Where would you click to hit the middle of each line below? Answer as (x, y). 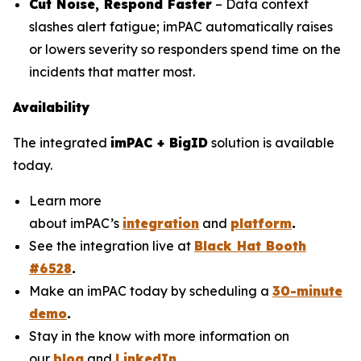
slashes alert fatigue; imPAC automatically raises (181, 27)
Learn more (65, 201)
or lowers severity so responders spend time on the (185, 50)
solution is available (271, 143)
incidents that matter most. (112, 72)
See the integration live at (112, 246)
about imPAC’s (76, 224)
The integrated (62, 143)
